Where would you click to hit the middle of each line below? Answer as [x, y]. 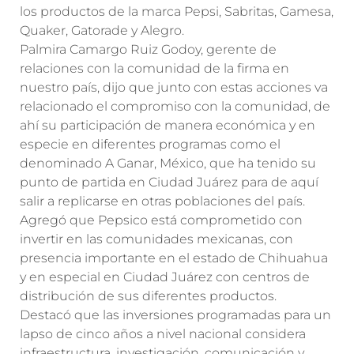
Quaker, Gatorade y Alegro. [102, 30]
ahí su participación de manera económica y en [168, 125]
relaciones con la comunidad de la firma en [154, 68]
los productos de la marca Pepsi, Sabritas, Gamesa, [177, 11]
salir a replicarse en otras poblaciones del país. [162, 201]
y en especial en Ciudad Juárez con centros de [165, 277]
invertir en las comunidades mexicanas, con [156, 239]
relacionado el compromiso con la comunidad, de [175, 106]
